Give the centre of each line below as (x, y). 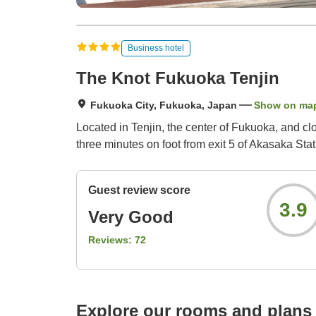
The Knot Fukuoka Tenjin (178, 78)
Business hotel (156, 48)
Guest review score (139, 190)
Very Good (131, 217)
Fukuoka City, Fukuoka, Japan (164, 105)
